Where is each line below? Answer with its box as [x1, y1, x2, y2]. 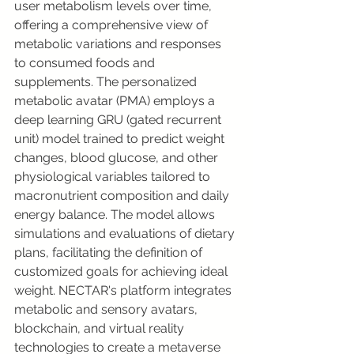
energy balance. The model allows [14, 207, 218, 222]
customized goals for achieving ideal [14, 264, 231, 279]
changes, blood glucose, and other [14, 150, 221, 165]
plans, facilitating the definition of [14, 245, 205, 260]
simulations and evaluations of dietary [14, 226, 238, 241]
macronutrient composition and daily [14, 188, 232, 203]
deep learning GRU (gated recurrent [14, 112, 224, 127]
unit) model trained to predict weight [14, 131, 228, 146]
